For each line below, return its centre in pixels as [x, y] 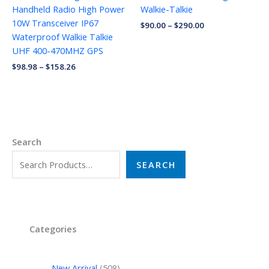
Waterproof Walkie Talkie [62, 37]
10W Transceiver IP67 [55, 23]
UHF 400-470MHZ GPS [58, 51]
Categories [53, 228]
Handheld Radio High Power [68, 9]
